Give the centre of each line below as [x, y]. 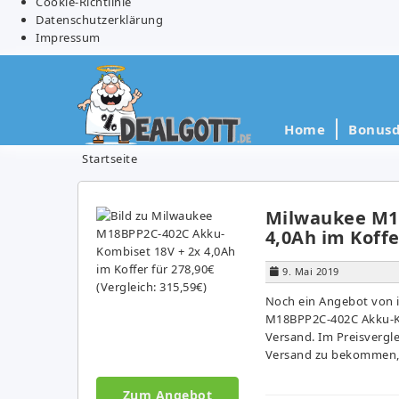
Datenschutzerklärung [99, 19]
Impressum [68, 37]
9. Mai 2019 [311, 271]
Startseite [110, 158]
